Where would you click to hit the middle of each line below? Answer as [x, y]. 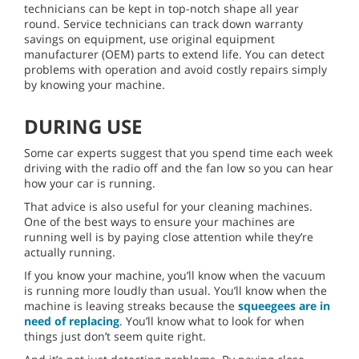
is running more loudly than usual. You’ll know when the [175, 290]
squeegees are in [284, 305]
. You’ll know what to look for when [212, 321]
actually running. [71, 252]
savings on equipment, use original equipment [149, 38]
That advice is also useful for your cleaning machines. [168, 206]
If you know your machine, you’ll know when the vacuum [175, 275]
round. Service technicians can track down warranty [163, 23]
